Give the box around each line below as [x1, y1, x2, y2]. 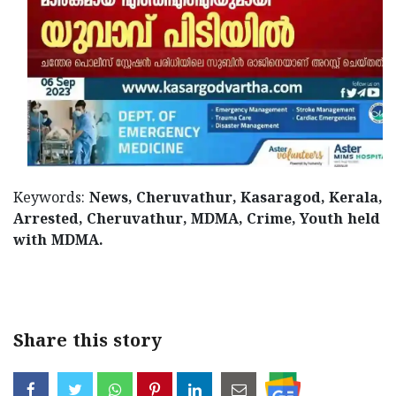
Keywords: [13, 189, 89, 208]
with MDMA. [13, 232, 103, 250]
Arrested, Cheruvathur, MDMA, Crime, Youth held [13, 210, 380, 229]
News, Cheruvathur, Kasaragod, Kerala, [89, 189, 382, 208]
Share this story [13, 331, 162, 354]
